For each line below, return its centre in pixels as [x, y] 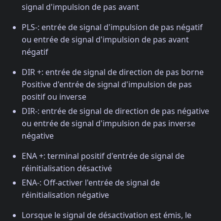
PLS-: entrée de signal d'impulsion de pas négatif [112, 27]
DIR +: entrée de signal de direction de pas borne [113, 72]
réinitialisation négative [65, 195]
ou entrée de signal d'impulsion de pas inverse [109, 124]
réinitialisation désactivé [67, 168]
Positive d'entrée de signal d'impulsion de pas [107, 85]
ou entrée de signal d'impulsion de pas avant [105, 40]
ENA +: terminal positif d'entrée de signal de [103, 156]
